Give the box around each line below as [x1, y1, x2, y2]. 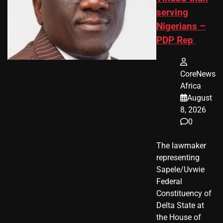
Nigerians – [156, 20, 206, 32]
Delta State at [156, 201, 204, 211]
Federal [156, 177, 182, 187]
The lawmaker [156, 141, 206, 151]
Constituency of [156, 189, 212, 199]
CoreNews [180, 69, 216, 79]
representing [156, 153, 200, 163]
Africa [180, 81, 201, 91]
